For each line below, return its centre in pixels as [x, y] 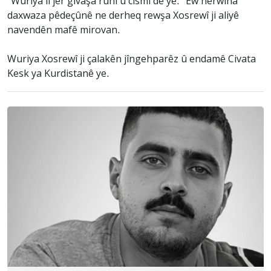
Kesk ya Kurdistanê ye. [58, 74]
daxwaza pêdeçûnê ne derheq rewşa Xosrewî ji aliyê [123, 16]
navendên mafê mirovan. [64, 31]
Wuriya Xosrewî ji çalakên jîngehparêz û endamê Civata [132, 60]
